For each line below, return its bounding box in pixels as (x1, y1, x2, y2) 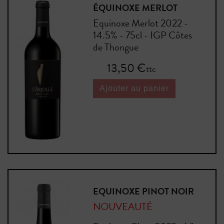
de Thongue (92, 39, 138, 55)
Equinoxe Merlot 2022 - (92, 15, 188, 31)
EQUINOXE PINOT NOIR (92, 184, 194, 198)
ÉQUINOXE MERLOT (92, 1, 177, 15)
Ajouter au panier (99, 84, 169, 93)
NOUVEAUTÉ (92, 198, 152, 214)
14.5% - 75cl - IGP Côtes (92, 27, 192, 43)
